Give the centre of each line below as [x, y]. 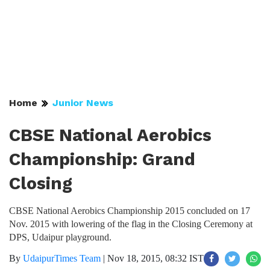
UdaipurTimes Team [62, 258]
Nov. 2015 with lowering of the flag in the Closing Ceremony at [131, 224]
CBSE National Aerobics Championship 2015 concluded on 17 [130, 211]
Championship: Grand [102, 159]
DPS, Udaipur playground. [60, 237]
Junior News [83, 103]
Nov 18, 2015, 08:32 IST [155, 258]
